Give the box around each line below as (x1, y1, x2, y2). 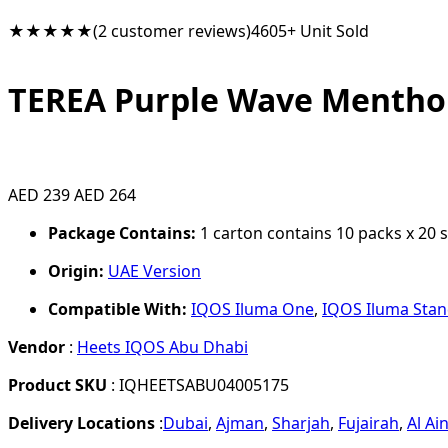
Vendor (8, 336, 65, 359)
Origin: (48, 260, 104, 283)
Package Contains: (48, 222, 196, 245)
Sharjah (272, 412, 330, 435)
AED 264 (74, 184, 136, 207)
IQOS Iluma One (191, 298, 314, 321)
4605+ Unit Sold (251, 20, 369, 42)
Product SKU (8, 374, 107, 397)
